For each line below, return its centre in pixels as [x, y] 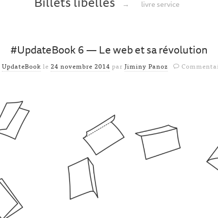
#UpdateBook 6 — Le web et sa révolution [109, 50]
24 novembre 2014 [80, 66]
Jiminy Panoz [146, 66]
